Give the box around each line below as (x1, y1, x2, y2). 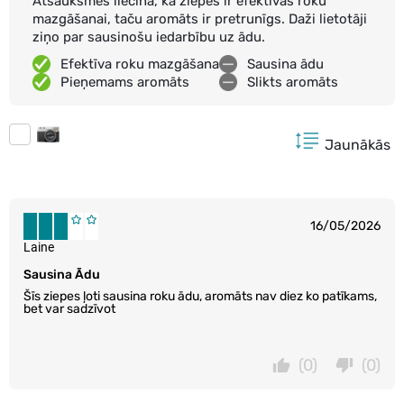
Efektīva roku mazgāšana (60, 55, 219, 72)
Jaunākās (325, 135, 390, 153)
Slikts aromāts (247, 73, 338, 90)
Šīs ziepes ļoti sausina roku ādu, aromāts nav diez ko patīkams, (23, 288, 377, 304)
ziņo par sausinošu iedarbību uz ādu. (32, 28, 265, 45)
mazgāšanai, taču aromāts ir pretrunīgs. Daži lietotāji (32, 10, 367, 27)
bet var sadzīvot (23, 300, 115, 317)
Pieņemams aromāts (60, 73, 189, 90)
